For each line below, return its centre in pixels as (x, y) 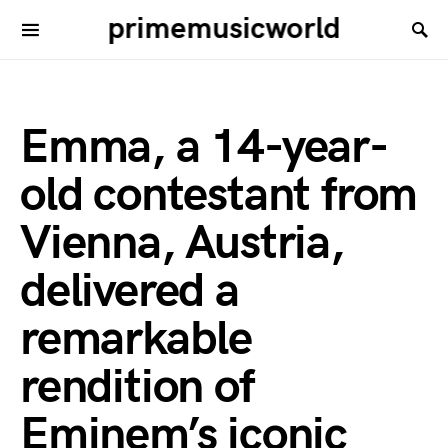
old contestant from (219, 195)
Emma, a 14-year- (204, 147)
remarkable (136, 339)
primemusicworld (224, 29)
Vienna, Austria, (182, 243)
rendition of (137, 387)
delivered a (129, 291)
